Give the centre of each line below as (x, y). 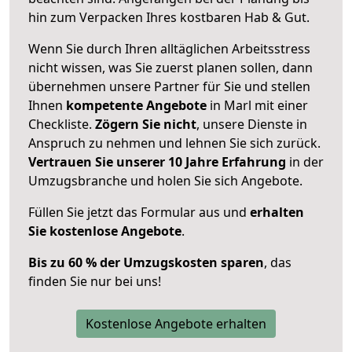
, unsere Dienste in (252, 124)
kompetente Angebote (136, 105)
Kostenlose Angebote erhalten (176, 323)
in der (305, 161)
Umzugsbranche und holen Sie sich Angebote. (165, 180)
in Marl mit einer (257, 105)
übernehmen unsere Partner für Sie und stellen (169, 86)
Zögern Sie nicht (146, 124)
